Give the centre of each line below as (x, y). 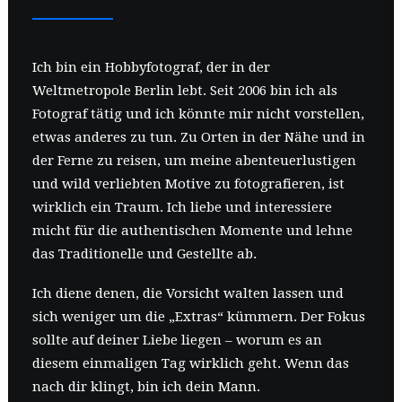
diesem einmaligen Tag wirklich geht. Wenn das (191, 363)
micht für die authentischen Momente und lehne (192, 231)
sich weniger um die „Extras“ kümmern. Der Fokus (199, 317)
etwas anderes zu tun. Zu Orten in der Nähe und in (199, 137)
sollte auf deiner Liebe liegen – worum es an (177, 340)
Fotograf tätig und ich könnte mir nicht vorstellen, (198, 114)
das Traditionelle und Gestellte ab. (144, 254)
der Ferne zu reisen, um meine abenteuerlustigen (194, 161)
